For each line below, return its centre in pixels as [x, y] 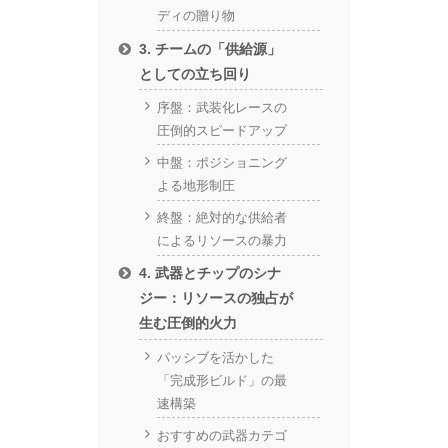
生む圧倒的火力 [188, 323]
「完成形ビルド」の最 [221, 380]
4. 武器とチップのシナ [210, 273]
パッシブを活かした [215, 357]
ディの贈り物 [195, 16]
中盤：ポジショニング [221, 162]
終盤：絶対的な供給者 [221, 217]
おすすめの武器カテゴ [221, 435]
